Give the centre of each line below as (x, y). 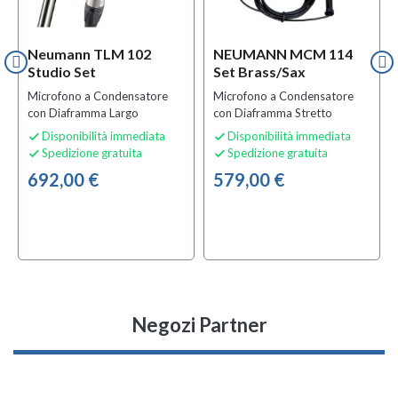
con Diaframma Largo (83, 112)
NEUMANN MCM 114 (283, 53)
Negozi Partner (199, 324)
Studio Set (62, 71)
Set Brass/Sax (259, 71)
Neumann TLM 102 (89, 53)
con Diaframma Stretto (273, 112)
